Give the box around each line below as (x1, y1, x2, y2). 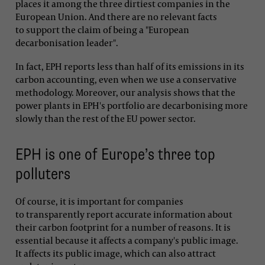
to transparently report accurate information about (15, 208, 232, 220)
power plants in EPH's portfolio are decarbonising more (15, 99, 248, 111)
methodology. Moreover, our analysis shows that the (15, 86, 235, 98)
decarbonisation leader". (15, 37, 118, 49)
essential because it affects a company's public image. (15, 234, 238, 246)
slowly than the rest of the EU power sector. (15, 112, 196, 124)
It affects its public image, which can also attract (15, 247, 216, 259)
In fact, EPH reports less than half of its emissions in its (15, 60, 244, 72)
